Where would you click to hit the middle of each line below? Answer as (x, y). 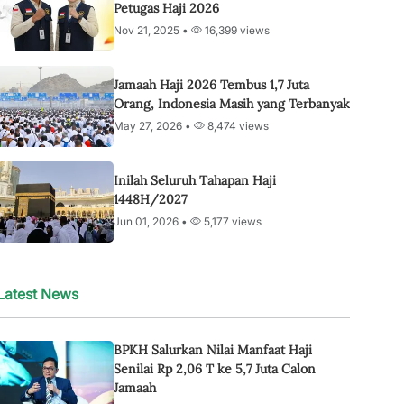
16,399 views (236, 30)
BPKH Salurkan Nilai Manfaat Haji (213, 350)
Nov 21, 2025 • (152, 30)
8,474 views (237, 125)
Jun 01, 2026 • (152, 221)
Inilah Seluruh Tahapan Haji (195, 180)
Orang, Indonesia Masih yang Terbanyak (232, 103)
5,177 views (231, 221)
